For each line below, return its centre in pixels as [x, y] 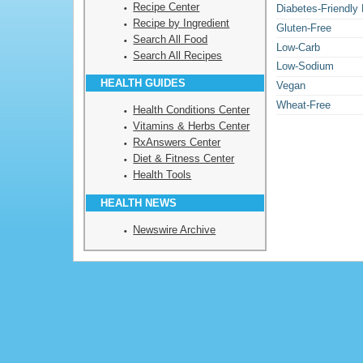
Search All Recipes [178, 55]
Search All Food [171, 39]
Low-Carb [298, 47]
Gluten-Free [304, 28]
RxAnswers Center [177, 143]
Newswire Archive [175, 229]
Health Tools [162, 175]
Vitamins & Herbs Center [192, 126]
